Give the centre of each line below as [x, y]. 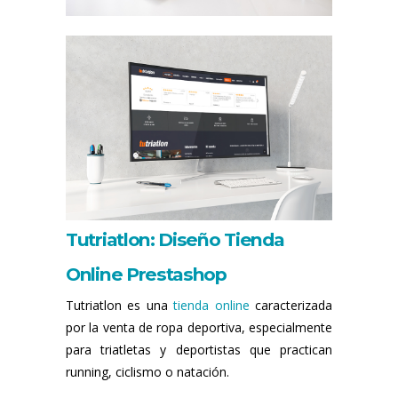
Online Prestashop [146, 274]
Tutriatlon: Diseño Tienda [175, 239]
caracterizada [291, 305]
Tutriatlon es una [120, 305]
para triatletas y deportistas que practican [199, 350]
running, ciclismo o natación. [147, 372]
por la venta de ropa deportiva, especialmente [199, 327]
